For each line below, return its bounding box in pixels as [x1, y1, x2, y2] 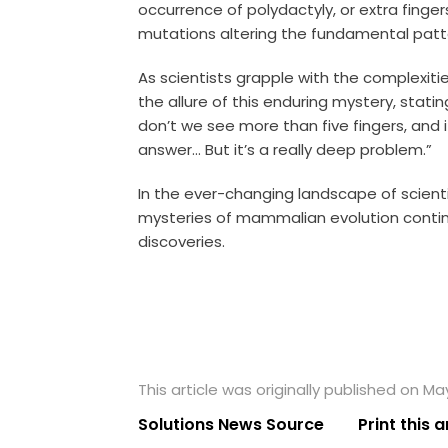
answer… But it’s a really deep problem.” [138, 138, 433, 160]
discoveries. [138, 230, 226, 252]
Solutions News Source [138, 412, 325, 436]
